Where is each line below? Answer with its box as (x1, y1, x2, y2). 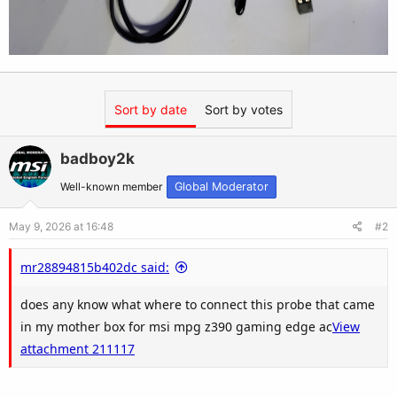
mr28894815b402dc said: (20, 258, 169, 276)
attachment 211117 (20, 339, 135, 357)
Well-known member (60, 179, 162, 193)
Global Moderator (175, 179, 269, 193)
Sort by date (114, 101, 187, 117)
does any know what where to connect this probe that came (20, 295, 375, 313)
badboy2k (60, 149, 135, 167)
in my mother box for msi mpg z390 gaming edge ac (20, 317, 332, 335)
